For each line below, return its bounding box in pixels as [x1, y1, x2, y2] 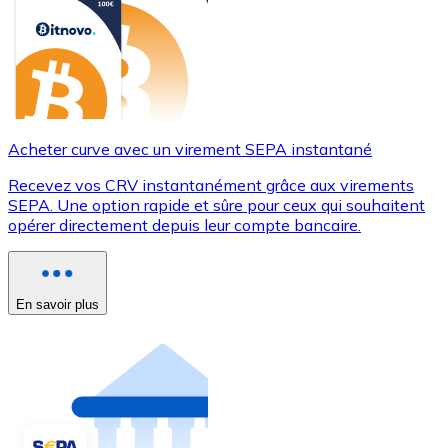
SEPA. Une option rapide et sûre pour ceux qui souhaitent [8, 194, 425, 215]
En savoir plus [16, 296, 99, 312]
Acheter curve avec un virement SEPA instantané [8, 138, 372, 159]
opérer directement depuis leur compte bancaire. [8, 214, 361, 235]
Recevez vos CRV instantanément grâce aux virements [8, 174, 414, 195]
